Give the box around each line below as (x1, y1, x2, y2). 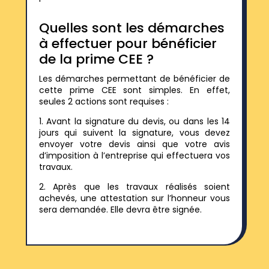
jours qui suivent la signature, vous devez (38, 126, 231, 139)
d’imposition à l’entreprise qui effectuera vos (38, 149, 231, 162)
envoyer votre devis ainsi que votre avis (38, 138, 231, 150)
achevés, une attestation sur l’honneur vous (38, 192, 231, 204)
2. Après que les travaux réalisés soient (38, 180, 231, 193)
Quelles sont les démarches (38, 18, 225, 37)
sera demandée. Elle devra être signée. (38, 203, 202, 216)
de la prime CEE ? (38, 49, 154, 68)
